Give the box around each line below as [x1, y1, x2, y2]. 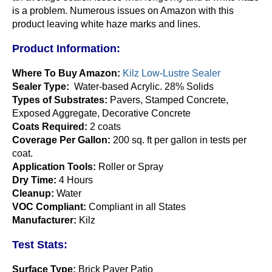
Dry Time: [12, 175, 56, 185]
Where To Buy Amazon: [12, 68, 120, 78]
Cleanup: [12, 188, 54, 199]
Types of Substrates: [12, 95, 107, 105]
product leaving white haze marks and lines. [12, 19, 200, 29]
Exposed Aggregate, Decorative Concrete [12, 108, 191, 118]
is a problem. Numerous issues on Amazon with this [12, 5, 234, 16]
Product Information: [12, 42, 120, 55]
